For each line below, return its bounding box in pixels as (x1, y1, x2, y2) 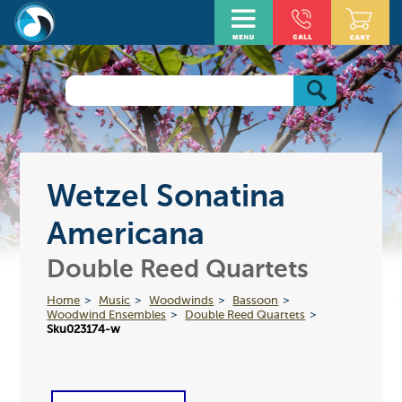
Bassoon (232, 294, 279, 307)
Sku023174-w (47, 323, 121, 336)
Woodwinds (149, 294, 214, 307)
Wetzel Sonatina (47, 181, 286, 214)
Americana (47, 219, 205, 251)
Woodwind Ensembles (47, 309, 167, 321)
